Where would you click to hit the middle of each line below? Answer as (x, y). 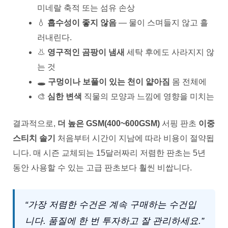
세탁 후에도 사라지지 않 (169, 52)
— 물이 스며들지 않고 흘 (162, 22)
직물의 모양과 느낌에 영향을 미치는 (148, 96)
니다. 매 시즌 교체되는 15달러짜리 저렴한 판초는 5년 (109, 153)
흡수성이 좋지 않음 (82, 22)
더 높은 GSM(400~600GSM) (109, 123)
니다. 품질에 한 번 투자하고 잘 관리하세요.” (115, 221)
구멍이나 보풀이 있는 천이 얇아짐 (109, 81)
